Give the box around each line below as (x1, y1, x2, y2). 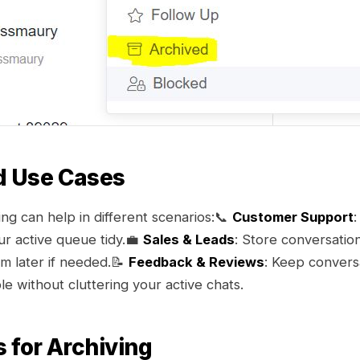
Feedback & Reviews (129, 254, 264, 271)
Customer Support (232, 209, 354, 226)
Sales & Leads (143, 231, 235, 248)
